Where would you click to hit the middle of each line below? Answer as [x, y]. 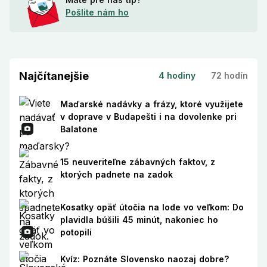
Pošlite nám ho [97, 13]
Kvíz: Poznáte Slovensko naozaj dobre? [144, 259]
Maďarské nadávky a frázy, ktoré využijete [151, 104]
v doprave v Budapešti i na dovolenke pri [148, 116]
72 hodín [229, 76]
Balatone [79, 129]
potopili [76, 232]
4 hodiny [177, 76]
